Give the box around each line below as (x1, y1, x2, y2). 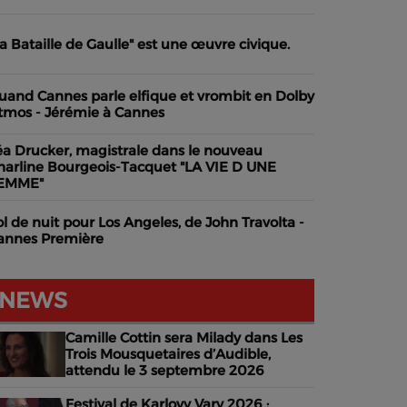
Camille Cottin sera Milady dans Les (65, 329, 303, 346)
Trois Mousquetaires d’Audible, (65, 345, 271, 362)
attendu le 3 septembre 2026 (65, 362, 264, 379)
